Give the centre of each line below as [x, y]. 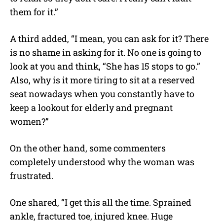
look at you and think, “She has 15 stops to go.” [105, 66]
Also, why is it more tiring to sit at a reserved [102, 80]
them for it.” [34, 12]
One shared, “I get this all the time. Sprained [101, 202]
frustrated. [32, 175]
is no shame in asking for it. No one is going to [106, 52]
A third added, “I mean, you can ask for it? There [109, 38]
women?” [29, 121]
